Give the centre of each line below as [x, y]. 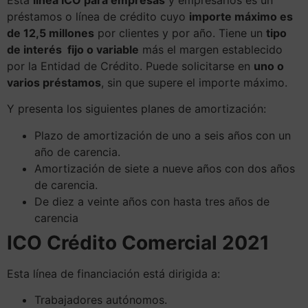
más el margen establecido [211, 49]
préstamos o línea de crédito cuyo [98, 16]
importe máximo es [241, 16]
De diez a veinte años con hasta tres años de [152, 201]
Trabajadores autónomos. [101, 299]
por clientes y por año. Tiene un [180, 33]
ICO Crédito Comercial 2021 [138, 242]
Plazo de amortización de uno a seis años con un [163, 135]
